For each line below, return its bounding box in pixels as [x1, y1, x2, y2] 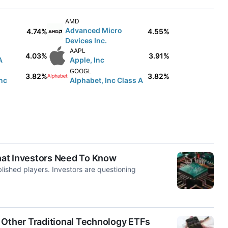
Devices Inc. [65, 36, 107, 45]
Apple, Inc [69, 55, 104, 64]
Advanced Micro [65, 26, 122, 35]
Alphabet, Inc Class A [69, 76, 143, 84]
